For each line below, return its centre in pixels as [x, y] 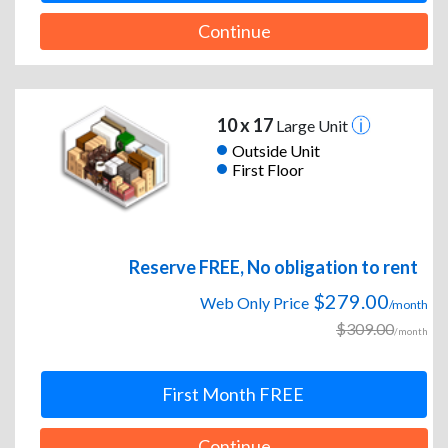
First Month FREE [232, 394]
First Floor [267, 169]
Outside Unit [275, 150]
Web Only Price [254, 303]
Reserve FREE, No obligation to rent [273, 267]
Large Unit [311, 126]
